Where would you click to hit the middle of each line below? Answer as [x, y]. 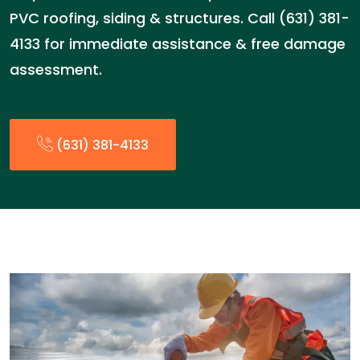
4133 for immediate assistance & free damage [178, 44]
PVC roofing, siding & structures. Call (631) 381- [180, 18]
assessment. [56, 70]
